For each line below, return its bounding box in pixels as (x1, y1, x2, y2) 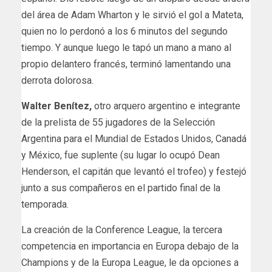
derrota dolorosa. (21, 74, 93, 86)
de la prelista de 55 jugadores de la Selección (21, 116, 215, 128)
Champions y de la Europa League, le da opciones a (21, 256, 239, 268)
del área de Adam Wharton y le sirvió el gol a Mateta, (21, 8, 243, 21)
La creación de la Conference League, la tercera (21, 223, 222, 236)
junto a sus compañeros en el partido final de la (21, 182, 220, 194)
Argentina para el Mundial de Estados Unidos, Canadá (21, 132, 246, 144)
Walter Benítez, (21, 100, 94, 112)
